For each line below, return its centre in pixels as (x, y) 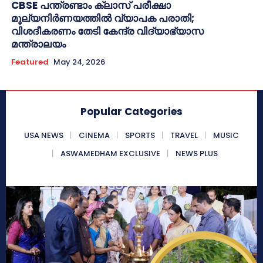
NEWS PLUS (197, 154)
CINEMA (94, 136)
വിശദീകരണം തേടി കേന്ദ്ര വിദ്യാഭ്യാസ (107, 31)
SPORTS (140, 136)
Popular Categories (131, 112)
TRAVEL (184, 136)
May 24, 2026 (79, 62)
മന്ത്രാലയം (38, 44)
